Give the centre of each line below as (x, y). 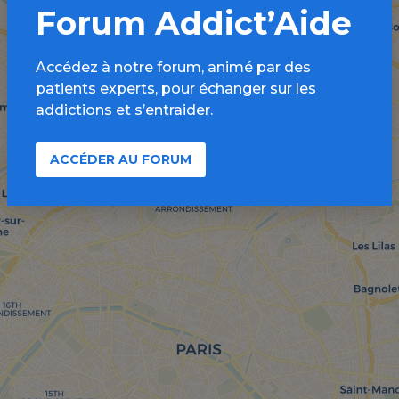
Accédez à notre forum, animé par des (173, 67)
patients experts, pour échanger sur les (176, 89)
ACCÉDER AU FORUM (121, 159)
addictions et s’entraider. (124, 110)
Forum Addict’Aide (194, 23)
